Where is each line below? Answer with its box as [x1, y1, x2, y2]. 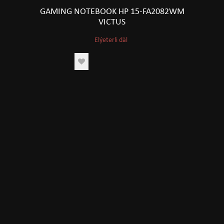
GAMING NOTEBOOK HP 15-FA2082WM [39, 7, 184, 16]
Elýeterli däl [94, 36, 127, 44]
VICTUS [98, 17, 125, 27]
